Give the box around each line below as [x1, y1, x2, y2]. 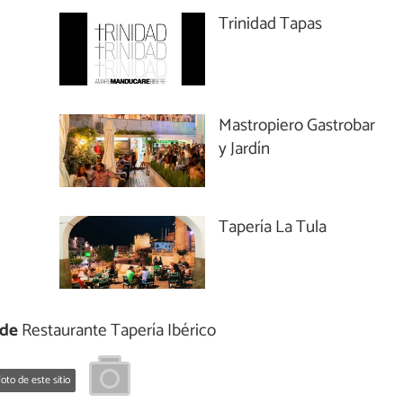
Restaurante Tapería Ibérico [17, 316, 216, 345]
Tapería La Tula [219, 212, 327, 241]
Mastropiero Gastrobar [219, 111, 376, 139]
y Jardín [219, 134, 271, 163]
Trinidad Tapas [219, 9, 323, 38]
